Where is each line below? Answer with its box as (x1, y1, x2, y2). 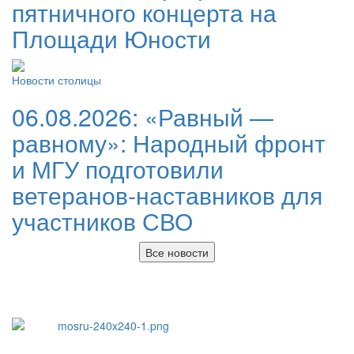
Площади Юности (12, 21, 211, 55)
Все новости (145, 244, 209, 260)
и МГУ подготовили (12, 152, 224, 186)
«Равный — (145, 100, 273, 134)
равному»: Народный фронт (12, 126, 326, 160)
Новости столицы (12, 72, 101, 88)
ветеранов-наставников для (12, 178, 322, 212)
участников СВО (12, 204, 193, 238)
